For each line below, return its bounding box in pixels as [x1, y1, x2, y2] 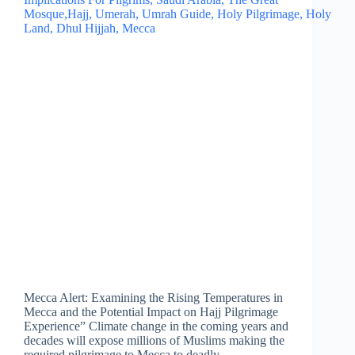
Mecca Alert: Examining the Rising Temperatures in [24, 291, 283, 305]
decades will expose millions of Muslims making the [24, 334, 284, 348]
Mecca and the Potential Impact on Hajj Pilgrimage [24, 305, 278, 319]
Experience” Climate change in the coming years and [24, 319, 288, 334]
